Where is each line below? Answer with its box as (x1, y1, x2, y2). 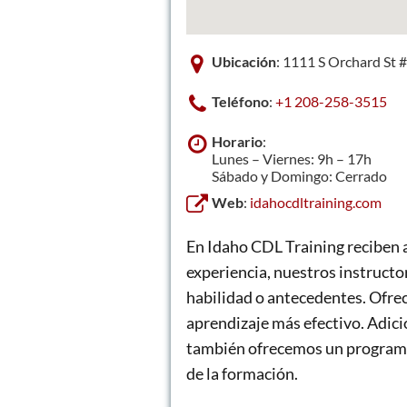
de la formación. (186, 362, 298, 383)
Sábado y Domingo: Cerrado (212, 166, 387, 184)
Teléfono (212, 92, 269, 110)
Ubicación (212, 52, 276, 70)
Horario (212, 132, 263, 150)
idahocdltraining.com (250, 193, 382, 211)
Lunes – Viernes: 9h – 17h (212, 149, 372, 167)
